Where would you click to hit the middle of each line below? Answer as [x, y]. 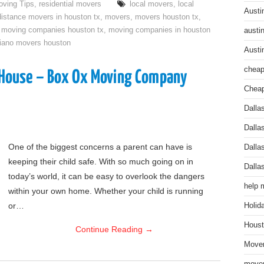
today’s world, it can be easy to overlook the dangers [106, 176]
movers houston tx [167, 17]
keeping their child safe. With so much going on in [101, 161]
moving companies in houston [159, 30]
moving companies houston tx [52, 30]
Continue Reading [110, 229]
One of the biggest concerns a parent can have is [100, 147]
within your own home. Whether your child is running [106, 191]
